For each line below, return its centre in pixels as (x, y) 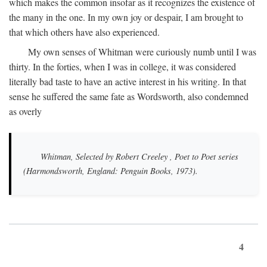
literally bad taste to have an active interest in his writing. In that (128, 81)
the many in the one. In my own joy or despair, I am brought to (126, 17)
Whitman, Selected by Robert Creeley (104, 156)
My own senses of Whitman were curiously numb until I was (142, 52)
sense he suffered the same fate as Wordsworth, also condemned (129, 96)
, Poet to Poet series (203, 156)
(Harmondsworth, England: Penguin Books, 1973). (111, 171)
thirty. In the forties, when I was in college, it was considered (122, 66)
